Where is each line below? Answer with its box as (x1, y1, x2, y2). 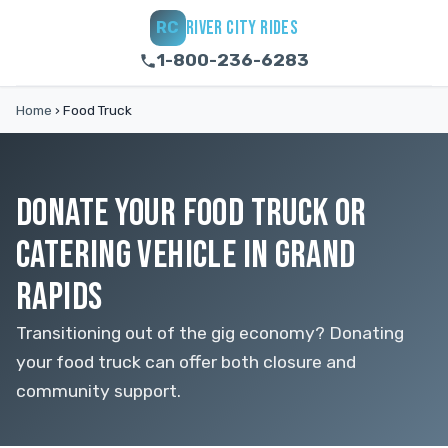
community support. (16, 381, 181, 401)
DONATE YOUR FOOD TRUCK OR (16, 190, 367, 237)
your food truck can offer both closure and (16, 352, 356, 372)
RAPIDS (16, 274, 103, 321)
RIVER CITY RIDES (185, 16, 299, 40)
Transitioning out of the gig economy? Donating (16, 323, 404, 343)
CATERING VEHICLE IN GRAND (16, 232, 356, 279)
